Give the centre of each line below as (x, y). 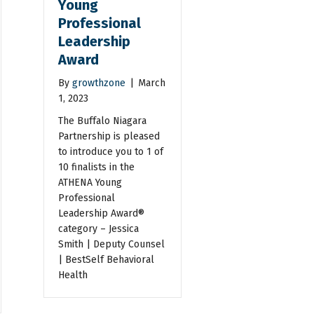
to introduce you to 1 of (111, 151)
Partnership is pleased (109, 136)
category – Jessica (99, 228)
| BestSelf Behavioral (107, 259)
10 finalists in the (97, 167)
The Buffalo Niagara (103, 121)
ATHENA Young (90, 182)
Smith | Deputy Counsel (112, 244)
